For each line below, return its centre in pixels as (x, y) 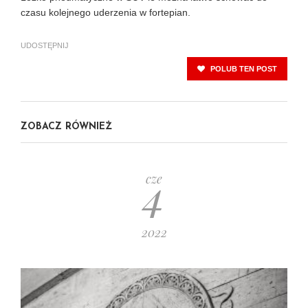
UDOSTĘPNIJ (45, 45)
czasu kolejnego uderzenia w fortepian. (106, 12)
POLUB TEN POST (243, 69)
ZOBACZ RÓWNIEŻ (66, 127)
